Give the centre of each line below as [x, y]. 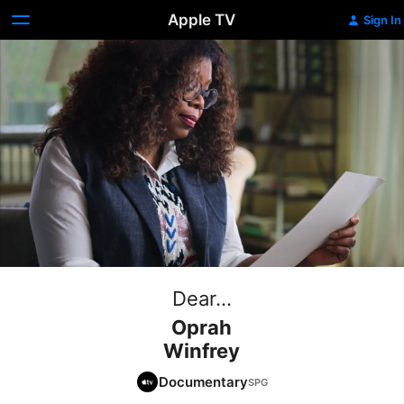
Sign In [382, 20]
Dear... [202, 298]
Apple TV [202, 20]
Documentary [203, 381]
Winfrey [202, 351]
